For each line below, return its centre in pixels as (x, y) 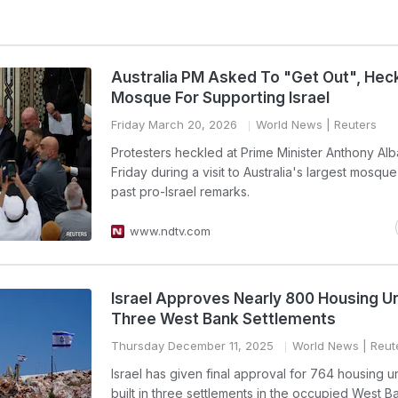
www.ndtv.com (170, 231)
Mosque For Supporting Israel (220, 98)
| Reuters (350, 124)
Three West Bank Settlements (223, 319)
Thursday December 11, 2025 (192, 346)
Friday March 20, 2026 (174, 124)
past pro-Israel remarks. (180, 191)
